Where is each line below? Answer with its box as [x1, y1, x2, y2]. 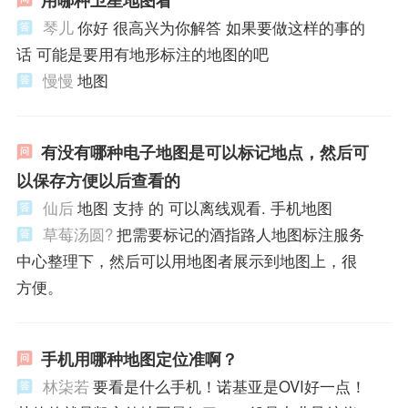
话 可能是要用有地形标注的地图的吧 [15, 43, 269, 66]
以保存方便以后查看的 [15, 168, 180, 193]
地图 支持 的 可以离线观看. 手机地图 [76, 197, 332, 219]
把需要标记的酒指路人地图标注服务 [116, 223, 364, 246]
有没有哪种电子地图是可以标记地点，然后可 [40, 140, 369, 165]
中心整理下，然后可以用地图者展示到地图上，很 [15, 250, 357, 272]
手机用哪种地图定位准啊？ [40, 346, 238, 371]
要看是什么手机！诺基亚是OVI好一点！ [92, 374, 366, 397]
